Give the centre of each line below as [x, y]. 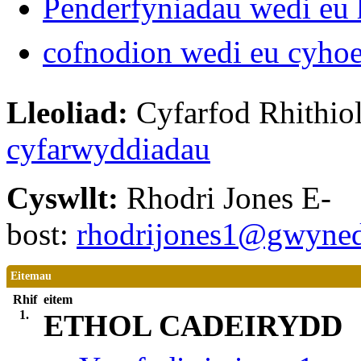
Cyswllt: [66, 198]
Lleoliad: [71, 113]
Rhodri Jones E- [229, 198]
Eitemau [31, 276]
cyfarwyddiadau [108, 149]
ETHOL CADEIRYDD [193, 326]
